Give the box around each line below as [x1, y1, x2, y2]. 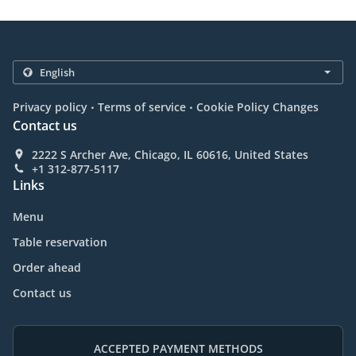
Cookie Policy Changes [196, 99, 319, 115]
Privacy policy [13, 99, 87, 115]
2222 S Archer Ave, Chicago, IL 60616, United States [32, 147, 308, 163]
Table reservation [13, 234, 107, 250]
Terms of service [98, 99, 186, 115]
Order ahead [13, 260, 81, 276]
